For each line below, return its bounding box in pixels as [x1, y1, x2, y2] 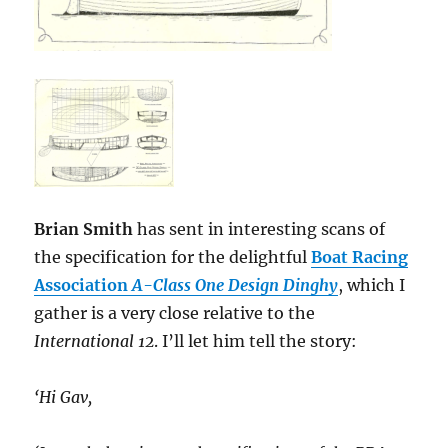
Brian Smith [34, 219, 138, 240]
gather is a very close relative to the [34, 303, 316, 324]
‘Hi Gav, [34, 387, 93, 408]
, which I [338, 275, 406, 296]
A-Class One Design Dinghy [132, 275, 339, 296]
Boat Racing [311, 247, 409, 268]
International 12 [34, 331, 155, 352]
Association [34, 275, 133, 296]
